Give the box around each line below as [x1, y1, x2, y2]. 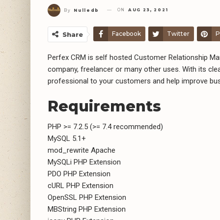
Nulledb [74, 7, 100, 13]
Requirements [48, 97, 161, 115]
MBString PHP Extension [48, 204, 126, 214]
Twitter [167, 29, 190, 37]
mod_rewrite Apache [48, 145, 115, 155]
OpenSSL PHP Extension [48, 192, 126, 202]
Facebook [112, 29, 141, 37]
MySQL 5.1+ [48, 134, 86, 143]
